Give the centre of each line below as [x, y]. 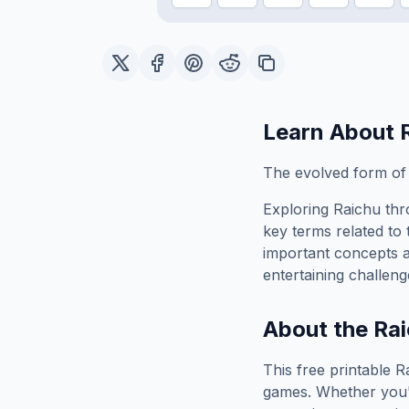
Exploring [298, 209]
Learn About [331, 132]
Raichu [357, 209]
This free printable [329, 370]
